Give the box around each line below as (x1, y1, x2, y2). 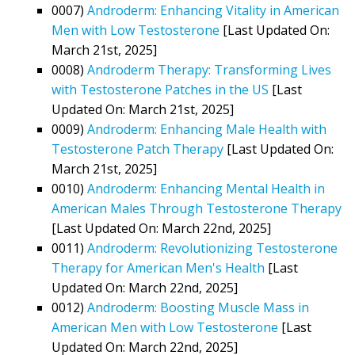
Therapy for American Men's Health (52, 258, 265, 277)
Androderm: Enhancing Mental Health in (87, 179, 325, 197)
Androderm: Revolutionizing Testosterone (87, 239, 338, 257)
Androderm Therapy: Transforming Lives (87, 60, 331, 78)
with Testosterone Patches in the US (52, 80, 269, 98)
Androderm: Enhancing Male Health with (87, 120, 326, 138)
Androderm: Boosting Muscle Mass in (87, 298, 309, 316)
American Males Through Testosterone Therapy (52, 199, 342, 217)
